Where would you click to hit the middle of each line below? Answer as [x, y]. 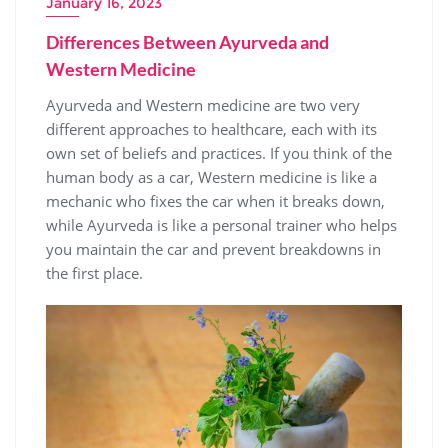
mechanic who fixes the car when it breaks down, [215, 200]
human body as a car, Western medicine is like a [211, 176]
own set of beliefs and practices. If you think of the [219, 152]
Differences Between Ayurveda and [187, 41]
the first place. [94, 272]
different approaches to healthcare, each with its [211, 128]
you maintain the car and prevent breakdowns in [213, 248]
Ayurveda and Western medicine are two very [203, 104]
